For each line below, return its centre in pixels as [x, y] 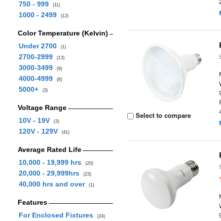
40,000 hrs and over [54, 184]
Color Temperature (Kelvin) [63, 33]
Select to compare [163, 115]
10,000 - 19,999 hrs [52, 162]
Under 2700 [39, 46]
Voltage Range [42, 108]
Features [32, 202]
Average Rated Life [49, 149]
